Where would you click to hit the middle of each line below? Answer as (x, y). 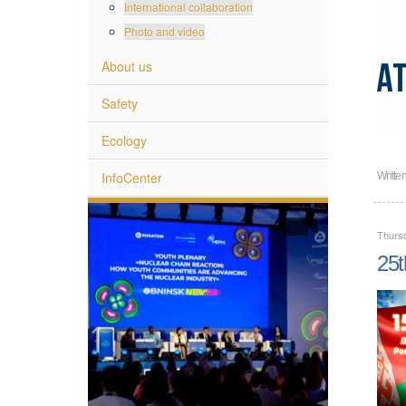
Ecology (124, 139)
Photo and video (164, 30)
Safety (120, 102)
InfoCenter (132, 176)
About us (127, 65)
